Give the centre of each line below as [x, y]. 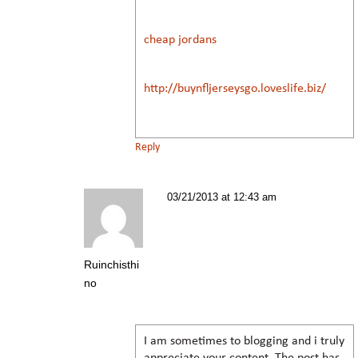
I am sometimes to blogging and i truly [244, 341]
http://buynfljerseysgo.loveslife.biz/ [235, 88]
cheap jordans [180, 40]
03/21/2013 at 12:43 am [222, 197]
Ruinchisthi [111, 264]
